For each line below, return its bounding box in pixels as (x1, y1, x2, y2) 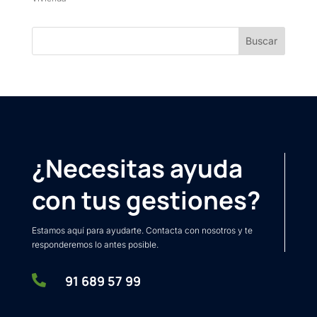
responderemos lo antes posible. (31, 238, 158, 250)
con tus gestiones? (31, 183, 260, 217)
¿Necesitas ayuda (31, 151, 243, 185)
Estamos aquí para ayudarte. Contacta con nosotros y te (31, 224, 253, 236)
